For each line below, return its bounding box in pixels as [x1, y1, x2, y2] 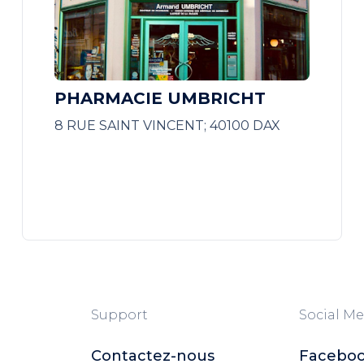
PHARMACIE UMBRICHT [54, 89, 266, 108]
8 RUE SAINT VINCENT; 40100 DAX [54, 118, 280, 133]
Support [91, 307, 148, 323]
